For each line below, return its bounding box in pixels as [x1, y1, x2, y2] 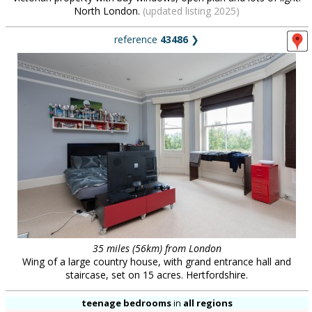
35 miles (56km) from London [92, 242, 221, 255]
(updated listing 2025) [143, 4, 240, 17]
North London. [74, 4, 143, 17]
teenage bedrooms [81, 297, 171, 309]
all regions [182, 297, 233, 309]
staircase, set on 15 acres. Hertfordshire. [65, 268, 248, 281]
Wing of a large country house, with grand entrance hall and [22, 255, 291, 268]
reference [114, 33, 160, 46]
